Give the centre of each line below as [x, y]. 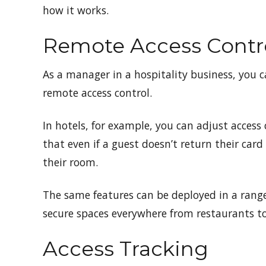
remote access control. [99, 93]
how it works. [76, 10]
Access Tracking [126, 249]
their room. [72, 162]
